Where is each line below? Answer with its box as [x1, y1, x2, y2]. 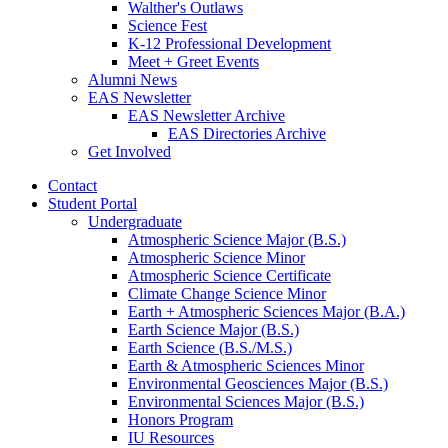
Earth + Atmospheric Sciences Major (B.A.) [128, 303, 405, 321]
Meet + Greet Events [128, 53, 259, 71]
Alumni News [88, 71, 177, 89]
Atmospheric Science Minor [128, 249, 305, 267]
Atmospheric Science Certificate [128, 267, 331, 285]
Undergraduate [88, 213, 182, 231]
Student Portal [48, 195, 137, 213]
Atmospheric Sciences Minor [178, 357, 364, 375]
